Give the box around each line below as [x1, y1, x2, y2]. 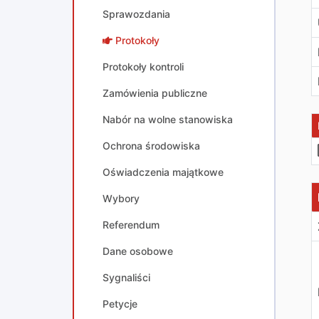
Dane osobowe [103, 245, 173, 257]
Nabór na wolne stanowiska [103, 113, 233, 125]
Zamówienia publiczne [103, 87, 207, 99]
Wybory [103, 192, 140, 204]
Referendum [103, 219, 159, 231]
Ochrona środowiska [103, 140, 200, 152]
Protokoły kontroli [103, 61, 184, 73]
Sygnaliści [103, 271, 150, 283]
